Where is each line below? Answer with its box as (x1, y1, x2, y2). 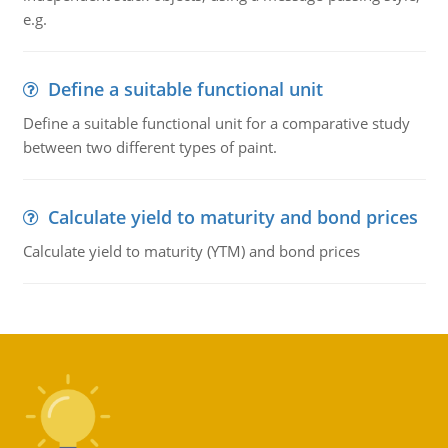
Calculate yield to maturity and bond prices (47, 205, 418, 229)
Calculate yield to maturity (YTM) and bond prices (22, 241, 360, 261)
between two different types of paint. (22, 137, 277, 157)
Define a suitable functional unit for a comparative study (22, 113, 410, 133)
